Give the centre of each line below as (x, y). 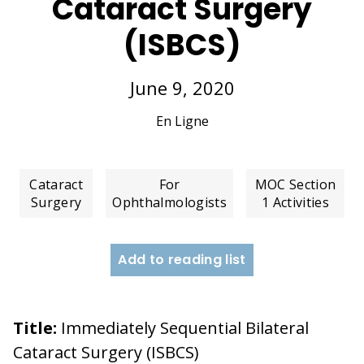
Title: (35, 327)
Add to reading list (182, 259)
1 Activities (295, 202)
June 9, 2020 (182, 87)
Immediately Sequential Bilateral (183, 327)
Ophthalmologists (170, 202)
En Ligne (182, 121)
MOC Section (295, 184)
